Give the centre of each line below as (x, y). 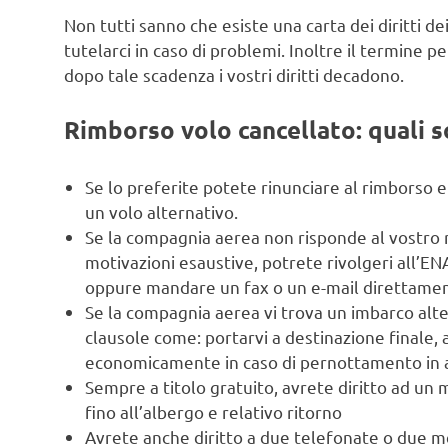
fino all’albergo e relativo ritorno (214, 411)
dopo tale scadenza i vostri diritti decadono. (234, 74)
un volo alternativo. (162, 211)
